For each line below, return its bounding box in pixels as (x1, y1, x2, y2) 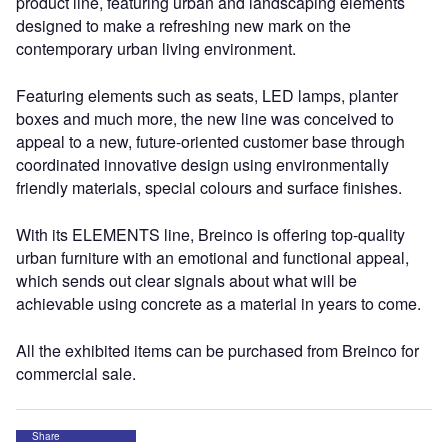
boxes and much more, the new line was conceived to (16, 107, 394, 131)
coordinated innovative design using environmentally (16, 153, 389, 177)
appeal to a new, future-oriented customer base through (16, 130, 405, 154)
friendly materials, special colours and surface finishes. (16, 176, 402, 200)
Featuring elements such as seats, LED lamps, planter (16, 84, 398, 108)
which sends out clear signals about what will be (16, 269, 357, 293)
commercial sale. (16, 362, 136, 386)
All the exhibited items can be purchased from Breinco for (16, 339, 419, 363)
